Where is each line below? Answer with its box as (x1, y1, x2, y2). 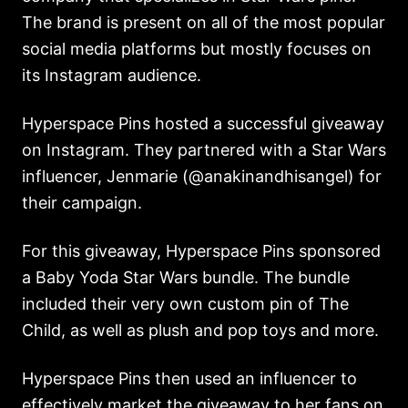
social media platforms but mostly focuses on (22, 38, 372, 58)
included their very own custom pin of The (22, 293, 349, 313)
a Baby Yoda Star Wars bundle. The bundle (22, 267, 350, 287)
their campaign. (22, 192, 147, 212)
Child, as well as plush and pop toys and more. (22, 320, 383, 340)
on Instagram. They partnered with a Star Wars (22, 139, 386, 159)
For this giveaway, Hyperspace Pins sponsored (22, 240, 381, 260)
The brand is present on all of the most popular (22, 12, 385, 32)
